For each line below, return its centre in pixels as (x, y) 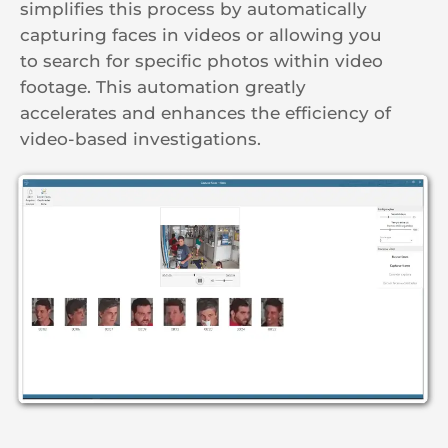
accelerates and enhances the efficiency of (205, 113)
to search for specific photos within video (201, 61)
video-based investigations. (140, 139)
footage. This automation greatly (163, 87)
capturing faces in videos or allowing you (201, 35)
